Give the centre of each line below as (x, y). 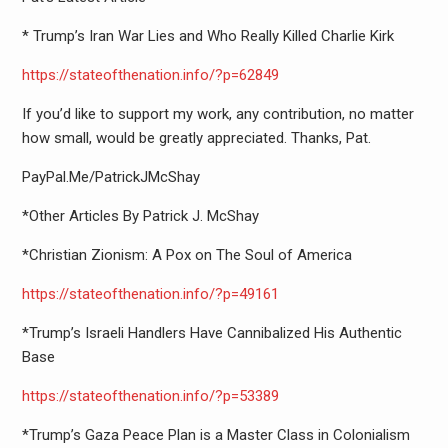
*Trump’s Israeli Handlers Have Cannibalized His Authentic (211, 333)
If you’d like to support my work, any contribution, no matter (217, 114)
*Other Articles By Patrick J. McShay (140, 216)
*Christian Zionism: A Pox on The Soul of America (186, 255)
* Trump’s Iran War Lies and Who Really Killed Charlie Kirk (207, 36)
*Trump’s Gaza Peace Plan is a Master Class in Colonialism (215, 435)
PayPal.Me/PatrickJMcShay (110, 177)
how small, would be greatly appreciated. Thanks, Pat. (196, 138)
